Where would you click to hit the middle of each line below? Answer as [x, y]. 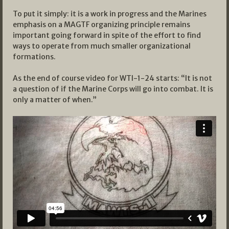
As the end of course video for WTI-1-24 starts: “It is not [112, 78]
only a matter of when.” [55, 100]
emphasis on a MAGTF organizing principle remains [101, 25]
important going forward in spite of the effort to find [107, 36]
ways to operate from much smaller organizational [102, 46]
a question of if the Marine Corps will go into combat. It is [113, 89]
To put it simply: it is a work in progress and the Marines [110, 14]
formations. [34, 57]
